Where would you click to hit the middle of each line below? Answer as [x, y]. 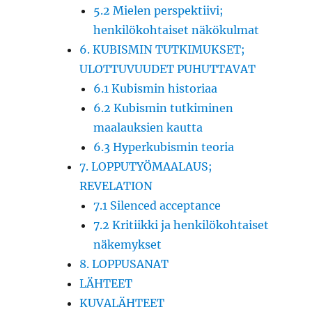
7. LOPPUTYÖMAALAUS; [146, 166]
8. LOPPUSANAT [124, 264]
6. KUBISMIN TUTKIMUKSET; [163, 49]
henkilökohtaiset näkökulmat [177, 30]
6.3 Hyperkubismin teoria [164, 147]
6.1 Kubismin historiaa [156, 88]
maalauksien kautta [148, 127]
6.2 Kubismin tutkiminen [164, 108]
